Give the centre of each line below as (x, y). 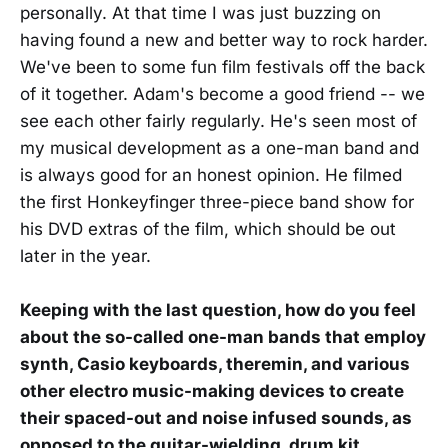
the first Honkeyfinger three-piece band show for (217, 202)
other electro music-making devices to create (212, 391)
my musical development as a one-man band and (219, 148)
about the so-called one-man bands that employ (223, 337)
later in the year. (85, 256)
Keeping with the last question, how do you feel (218, 310)
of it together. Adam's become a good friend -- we (222, 94)
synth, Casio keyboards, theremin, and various (215, 364)
